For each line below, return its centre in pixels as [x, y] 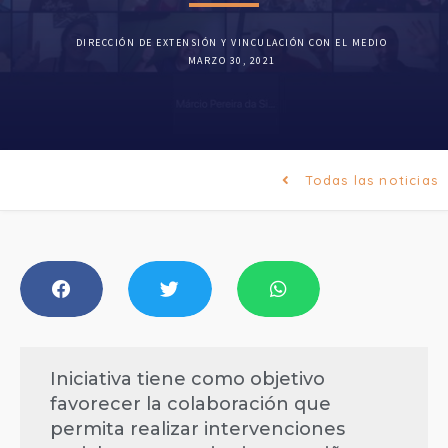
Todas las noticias [371, 179]
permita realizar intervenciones [197, 429]
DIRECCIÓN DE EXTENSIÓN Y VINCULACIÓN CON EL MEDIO [231, 42]
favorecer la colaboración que [190, 404]
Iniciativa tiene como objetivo [187, 379]
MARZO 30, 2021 [231, 60]
